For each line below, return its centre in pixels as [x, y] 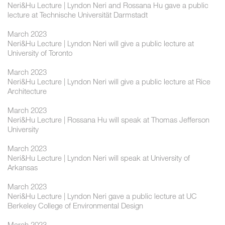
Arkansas [23, 167]
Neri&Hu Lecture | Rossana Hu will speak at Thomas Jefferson [108, 120]
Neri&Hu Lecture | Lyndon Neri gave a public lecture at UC [102, 196]
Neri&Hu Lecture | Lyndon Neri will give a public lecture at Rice [109, 82]
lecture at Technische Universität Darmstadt [78, 15]
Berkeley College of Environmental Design [75, 206]
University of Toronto [40, 53]
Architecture [27, 91]
